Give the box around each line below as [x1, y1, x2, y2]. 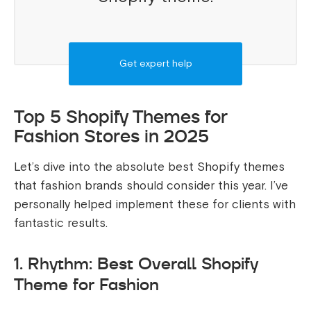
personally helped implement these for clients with [14, 196, 296, 212]
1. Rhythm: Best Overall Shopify [14, 251, 258, 275]
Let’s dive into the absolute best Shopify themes [14, 159, 285, 174]
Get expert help [119, 57, 192, 69]
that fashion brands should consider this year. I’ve [14, 178, 288, 193]
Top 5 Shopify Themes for [14, 103, 228, 129]
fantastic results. [14, 215, 108, 230]
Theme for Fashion [14, 272, 159, 296]
